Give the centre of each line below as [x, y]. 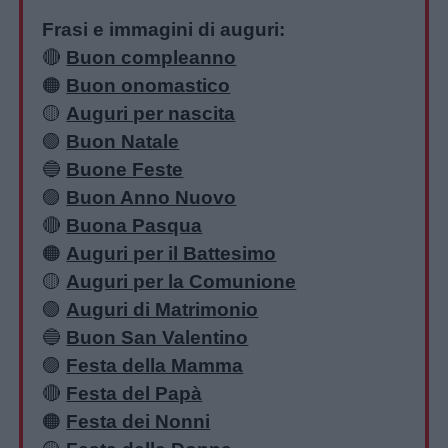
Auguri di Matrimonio [162, 310]
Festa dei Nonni [138, 422]
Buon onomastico [148, 86]
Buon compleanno [151, 58]
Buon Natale [123, 142]
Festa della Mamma [155, 366]
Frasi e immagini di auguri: [164, 30]
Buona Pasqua [134, 226]
